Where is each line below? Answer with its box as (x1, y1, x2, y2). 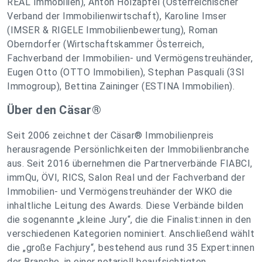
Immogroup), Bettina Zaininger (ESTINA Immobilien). (7, 81, 235, 92)
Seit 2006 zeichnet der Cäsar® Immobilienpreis (7, 130, 214, 142)
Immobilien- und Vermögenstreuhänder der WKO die (7, 186, 233, 198)
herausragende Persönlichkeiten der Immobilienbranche (7, 144, 249, 156)
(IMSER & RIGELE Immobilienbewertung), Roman (7, 25, 218, 36)
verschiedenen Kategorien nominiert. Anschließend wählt (7, 228, 254, 240)
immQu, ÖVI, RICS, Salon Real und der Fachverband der (7, 172, 245, 184)
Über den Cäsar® (7, 103, 101, 118)
